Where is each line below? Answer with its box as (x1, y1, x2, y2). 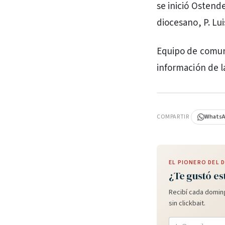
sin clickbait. (169, 198, 205, 208)
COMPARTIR (157, 113, 189, 121)
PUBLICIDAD (164, 95, 192, 102)
